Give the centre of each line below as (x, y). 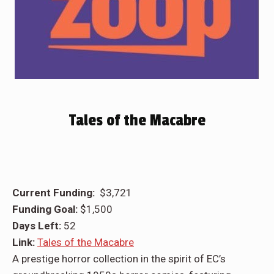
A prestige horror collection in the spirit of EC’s (119, 259)
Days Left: (38, 226)
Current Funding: (56, 193)
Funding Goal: (46, 209)
